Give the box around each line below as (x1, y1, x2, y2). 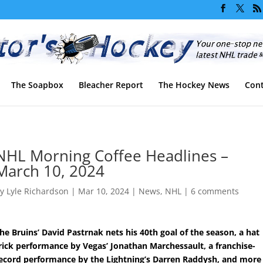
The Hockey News (159, 79, 230, 90)
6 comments (191, 185, 240, 197)
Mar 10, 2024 (78, 185, 130, 197)
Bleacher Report (79, 79, 143, 90)
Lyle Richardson (6, 185, 69, 197)
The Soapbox (11, 79, 63, 90)
